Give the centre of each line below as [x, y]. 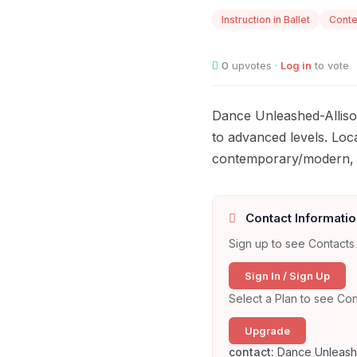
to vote [330, 66]
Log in [296, 66]
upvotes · [255, 66]
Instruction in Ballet [266, 20]
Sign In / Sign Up [287, 276]
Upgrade [267, 331]
